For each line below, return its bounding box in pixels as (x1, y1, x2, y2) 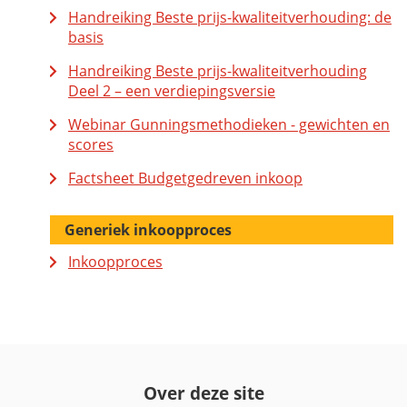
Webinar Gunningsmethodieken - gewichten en (68, 114, 390, 135)
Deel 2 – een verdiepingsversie (68, 81, 275, 102)
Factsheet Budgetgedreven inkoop (68, 168, 303, 189)
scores (68, 134, 114, 155)
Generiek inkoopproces (65, 220, 232, 241)
